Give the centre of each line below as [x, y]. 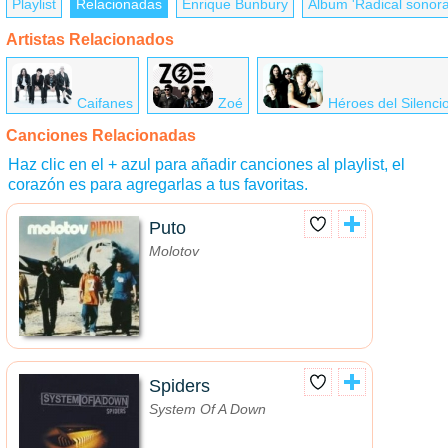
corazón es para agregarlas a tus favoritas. [158, 185]
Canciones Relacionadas [101, 136]
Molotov [174, 251]
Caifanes [105, 103]
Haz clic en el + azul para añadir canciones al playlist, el [206, 165]
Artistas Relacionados [90, 40]
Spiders [179, 386]
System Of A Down [207, 409]
